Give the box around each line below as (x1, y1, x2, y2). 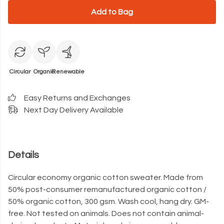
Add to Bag (91, 8, 133, 16)
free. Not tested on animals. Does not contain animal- (8, 209, 204, 218)
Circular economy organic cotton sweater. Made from (8, 173, 203, 182)
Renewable (51, 68, 84, 75)
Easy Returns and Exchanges (24, 94, 130, 102)
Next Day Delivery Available (24, 106, 123, 114)
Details (8, 150, 39, 160)
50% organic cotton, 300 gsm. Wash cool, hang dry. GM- (8, 197, 209, 206)
